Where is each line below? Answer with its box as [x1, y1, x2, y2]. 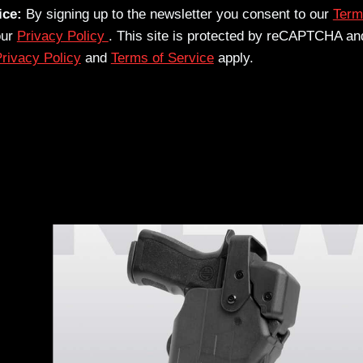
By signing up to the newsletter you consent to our [21, 6, 333, 23]
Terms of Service [110, 50, 214, 66]
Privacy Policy [16, 28, 109, 45]
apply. [213, 50, 254, 66]
